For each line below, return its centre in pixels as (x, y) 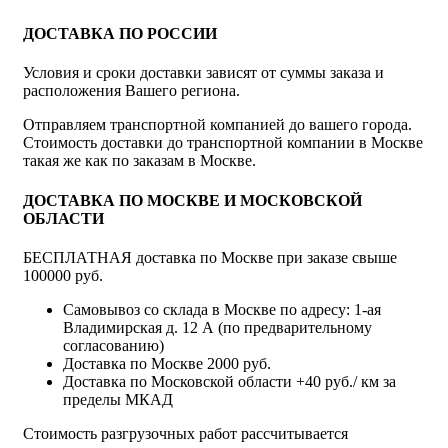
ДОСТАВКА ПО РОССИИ (120, 34)
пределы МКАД (118, 399)
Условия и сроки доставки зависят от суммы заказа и (203, 73)
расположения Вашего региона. (131, 91)
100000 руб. (63, 275)
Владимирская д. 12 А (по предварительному (217, 327)
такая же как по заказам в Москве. (139, 161)
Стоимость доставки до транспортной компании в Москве (223, 143)
